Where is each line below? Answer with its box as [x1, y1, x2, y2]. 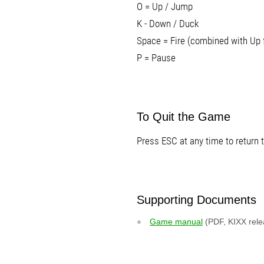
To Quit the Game [137, 110, 230, 123]
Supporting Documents [137, 193, 256, 206]
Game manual [150, 217, 203, 226]
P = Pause [137, 52, 176, 64]
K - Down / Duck [137, 18, 199, 29]
